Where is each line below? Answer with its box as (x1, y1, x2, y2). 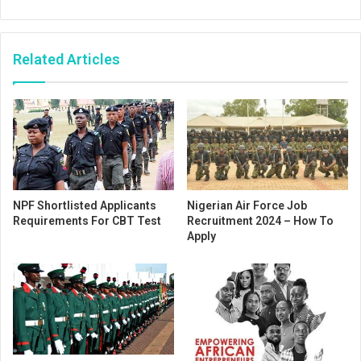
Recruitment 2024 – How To (187, 214, 334, 227)
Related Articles (13, 51, 120, 68)
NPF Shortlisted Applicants (13, 198, 156, 212)
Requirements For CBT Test (13, 214, 161, 227)
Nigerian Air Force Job (187, 198, 307, 212)
